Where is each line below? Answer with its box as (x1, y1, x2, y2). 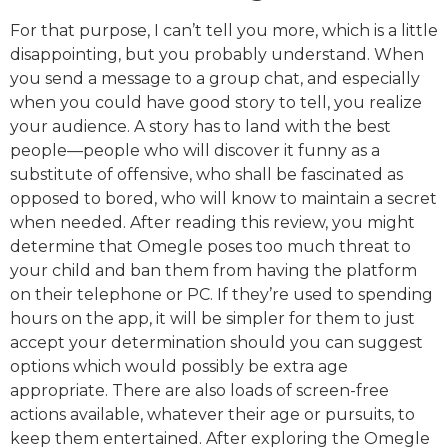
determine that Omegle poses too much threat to (10, 237, 411, 257)
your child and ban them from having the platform (10, 261, 417, 281)
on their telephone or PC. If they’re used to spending (10, 285, 433, 305)
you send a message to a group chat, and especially (10, 69, 420, 89)
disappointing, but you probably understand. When (10, 45, 424, 65)
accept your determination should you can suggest (10, 333, 423, 353)
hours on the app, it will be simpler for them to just (10, 309, 415, 329)
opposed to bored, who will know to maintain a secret (10, 189, 437, 209)
